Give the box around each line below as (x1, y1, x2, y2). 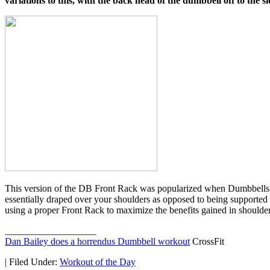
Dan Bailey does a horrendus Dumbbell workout (5, 236, 190, 246)
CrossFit (190, 236, 224, 246)
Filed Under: (9, 256, 60, 267)
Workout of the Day (60, 256, 136, 267)
